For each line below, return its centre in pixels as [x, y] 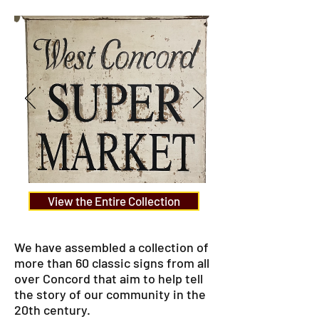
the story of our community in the [110, 294]
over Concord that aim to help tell [109, 278]
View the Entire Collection [114, 201]
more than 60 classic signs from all [112, 263]
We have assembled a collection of [111, 247]
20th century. [52, 310]
